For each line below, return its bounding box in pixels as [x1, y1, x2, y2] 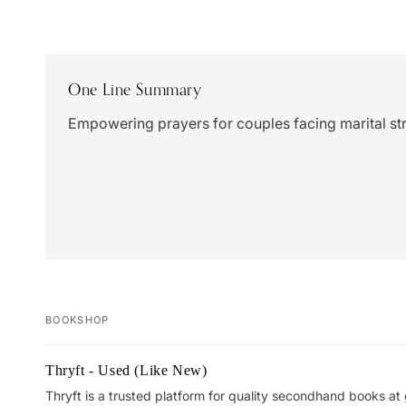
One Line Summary [68, 80, 202, 99]
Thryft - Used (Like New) [45, 362, 208, 378]
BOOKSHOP [45, 314, 110, 326]
